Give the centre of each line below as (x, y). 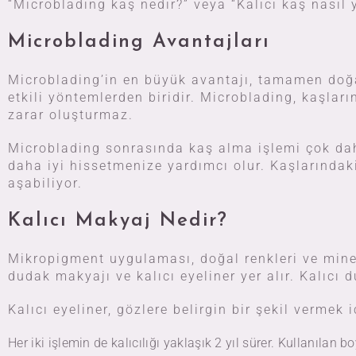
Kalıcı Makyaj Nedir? (118, 221)
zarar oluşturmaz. (71, 115)
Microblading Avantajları (139, 42)
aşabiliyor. (45, 183)
